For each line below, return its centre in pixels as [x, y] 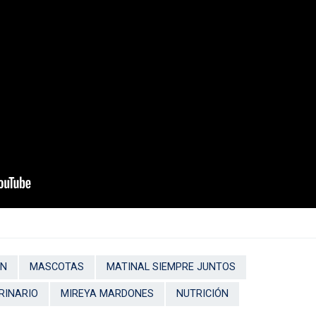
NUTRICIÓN [202, 293]
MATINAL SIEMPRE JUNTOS [171, 267]
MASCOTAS [57, 267]
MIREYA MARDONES [107, 293]
